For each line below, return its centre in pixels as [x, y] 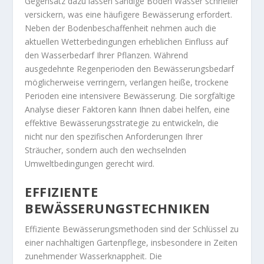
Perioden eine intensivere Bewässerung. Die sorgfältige [130, 95]
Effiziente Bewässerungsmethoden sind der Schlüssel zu [132, 229]
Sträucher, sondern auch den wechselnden [106, 150]
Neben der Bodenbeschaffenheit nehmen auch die [121, 28]
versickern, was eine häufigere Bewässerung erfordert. [129, 14]
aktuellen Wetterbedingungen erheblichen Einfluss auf [127, 41]
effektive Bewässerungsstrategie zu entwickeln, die [122, 123]
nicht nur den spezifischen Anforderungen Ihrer [114, 136]
